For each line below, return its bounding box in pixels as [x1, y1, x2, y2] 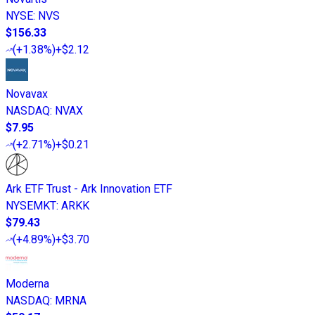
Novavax [6, 86, 48, 101]
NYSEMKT [6, 198, 56, 212]
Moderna [6, 276, 49, 290]
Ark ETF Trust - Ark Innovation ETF [6, 181, 172, 195]
